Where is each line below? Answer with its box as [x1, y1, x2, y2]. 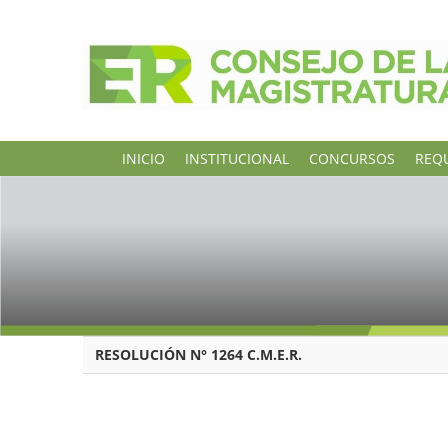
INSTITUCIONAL [185, 149, 289, 168]
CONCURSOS [309, 149, 395, 168]
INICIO [122, 149, 165, 168]
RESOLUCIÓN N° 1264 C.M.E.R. [90, 345, 302, 365]
